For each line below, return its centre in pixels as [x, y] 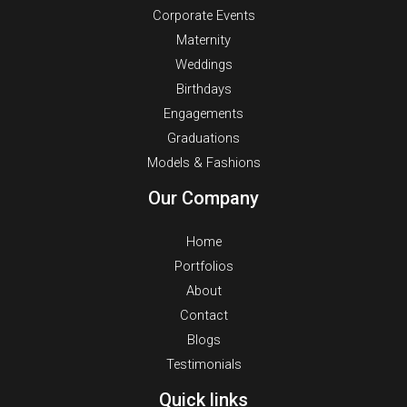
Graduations [203, 139]
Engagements [203, 114]
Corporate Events [203, 16]
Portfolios [203, 267]
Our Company [203, 199]
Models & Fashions [203, 163]
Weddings [203, 65]
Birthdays [203, 89]
